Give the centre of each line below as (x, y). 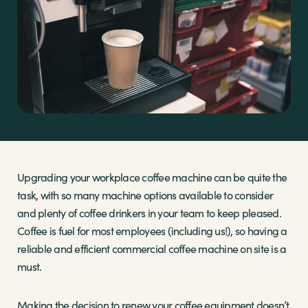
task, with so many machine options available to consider (145, 195)
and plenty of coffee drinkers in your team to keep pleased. (149, 213)
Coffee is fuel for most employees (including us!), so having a (152, 231)
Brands (61, 44)
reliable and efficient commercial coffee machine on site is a (152, 249)
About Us (63, 147)
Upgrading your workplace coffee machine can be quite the (152, 177)
